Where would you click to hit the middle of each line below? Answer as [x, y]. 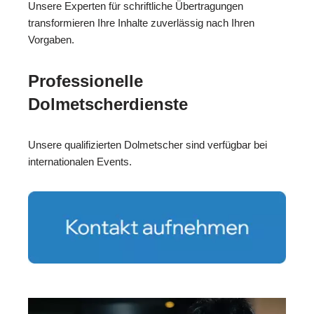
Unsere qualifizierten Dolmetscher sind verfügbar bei [148, 145]
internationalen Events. [80, 162]
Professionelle [86, 81]
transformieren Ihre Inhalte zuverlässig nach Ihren [141, 23]
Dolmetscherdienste [108, 104]
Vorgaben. [51, 40]
